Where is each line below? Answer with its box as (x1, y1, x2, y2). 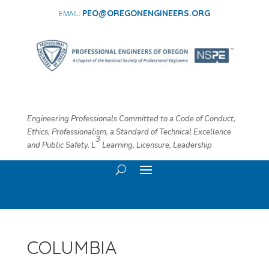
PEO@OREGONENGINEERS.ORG (82, 8, 210, 19)
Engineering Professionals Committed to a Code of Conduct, (26, 113, 235, 124)
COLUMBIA (26, 235, 116, 259)
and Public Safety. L (26, 139, 95, 151)
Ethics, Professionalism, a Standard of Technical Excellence (26, 126, 231, 138)
